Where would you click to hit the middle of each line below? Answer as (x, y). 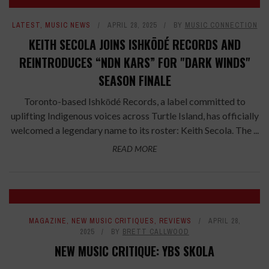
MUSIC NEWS (68, 26)
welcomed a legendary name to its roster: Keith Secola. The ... (134, 130)
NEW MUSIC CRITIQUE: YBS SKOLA (134, 251)
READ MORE (134, 149)
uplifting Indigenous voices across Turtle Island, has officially (134, 116)
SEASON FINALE (134, 81)
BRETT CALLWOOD (156, 232)
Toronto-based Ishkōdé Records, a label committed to (134, 101)
